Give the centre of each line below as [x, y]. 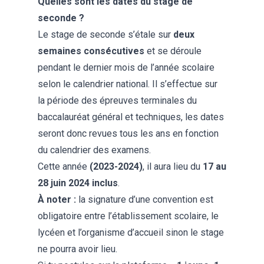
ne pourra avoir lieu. [79, 249]
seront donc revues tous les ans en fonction [128, 133]
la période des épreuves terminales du [117, 100]
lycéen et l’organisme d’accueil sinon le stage [131, 232]
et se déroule [173, 51]
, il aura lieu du [173, 166]
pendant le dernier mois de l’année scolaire [126, 67]
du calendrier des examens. [95, 150]
